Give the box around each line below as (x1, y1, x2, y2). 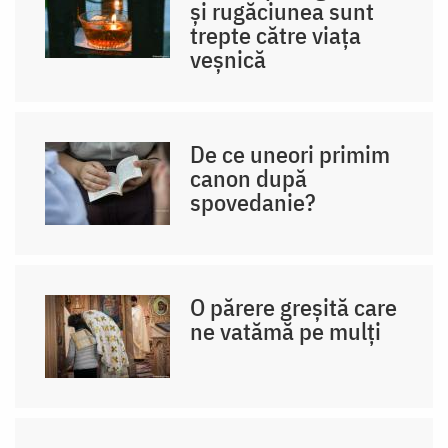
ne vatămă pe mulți (190, 314, 382, 347)
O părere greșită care (190, 290, 398, 323)
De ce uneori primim (190, 137, 391, 170)
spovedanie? (190, 185, 317, 218)
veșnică (190, 42, 267, 75)
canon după (190, 161, 308, 194)
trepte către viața (190, 18, 362, 51)
